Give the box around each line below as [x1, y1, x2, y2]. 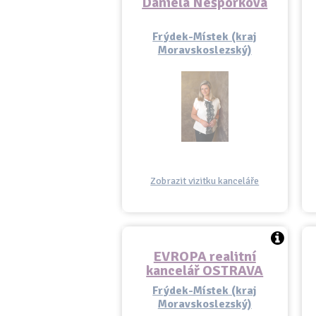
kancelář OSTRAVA [146, 262, 264, 279]
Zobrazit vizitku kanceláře [150, 175, 260, 187]
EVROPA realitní [153, 248, 256, 265]
